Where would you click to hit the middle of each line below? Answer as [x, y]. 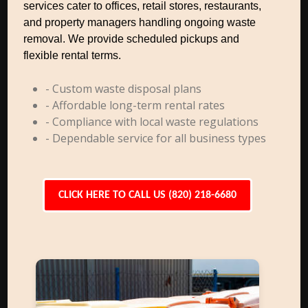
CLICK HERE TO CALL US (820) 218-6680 [147, 195]
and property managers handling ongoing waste [140, 22]
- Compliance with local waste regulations [152, 122]
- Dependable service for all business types [156, 138]
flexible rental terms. [73, 55]
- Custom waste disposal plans [124, 89]
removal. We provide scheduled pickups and [132, 39]
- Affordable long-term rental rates [135, 105]
